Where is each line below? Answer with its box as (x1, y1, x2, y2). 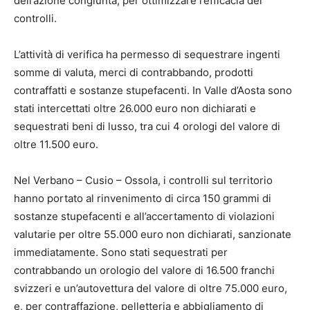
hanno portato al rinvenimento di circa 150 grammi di (14, 192, 271, 206)
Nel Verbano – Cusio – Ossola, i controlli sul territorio (14, 174, 273, 188)
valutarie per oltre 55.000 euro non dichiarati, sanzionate (14, 228, 291, 241)
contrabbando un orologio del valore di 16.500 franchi (14, 264, 275, 277)
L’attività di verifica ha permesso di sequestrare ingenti (14, 48, 280, 62)
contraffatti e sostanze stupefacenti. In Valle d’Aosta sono (14, 84, 292, 98)
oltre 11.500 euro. (14, 138, 98, 152)
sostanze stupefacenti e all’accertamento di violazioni (14, 210, 275, 224)
